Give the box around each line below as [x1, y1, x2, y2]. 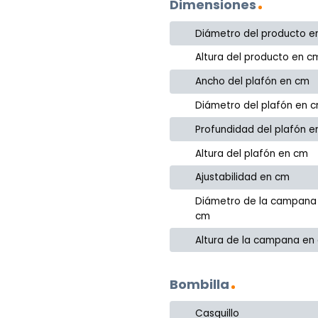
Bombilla [170, 275, 229, 294]
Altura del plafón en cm [195, 146, 309, 160]
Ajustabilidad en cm [195, 170, 290, 185]
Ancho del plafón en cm [195, 75, 310, 89]
